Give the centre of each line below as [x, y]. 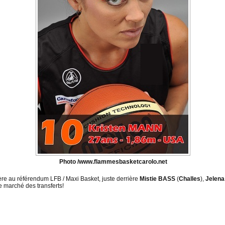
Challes [190, 179]
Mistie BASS [157, 179]
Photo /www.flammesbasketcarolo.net [113, 162]
